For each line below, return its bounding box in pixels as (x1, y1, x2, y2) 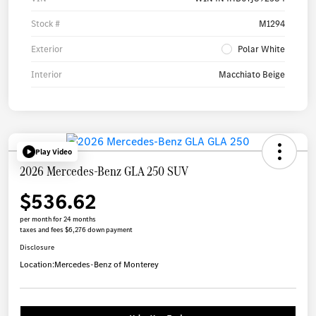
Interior (31, 68, 62, 81)
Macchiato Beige (219, 68, 285, 81)
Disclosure (20, 243, 54, 253)
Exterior (31, 43, 63, 56)
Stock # (31, 18, 60, 30)
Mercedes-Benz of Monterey (54, 259, 159, 271)
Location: (20, 259, 54, 271)
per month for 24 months (20, 214, 96, 224)
